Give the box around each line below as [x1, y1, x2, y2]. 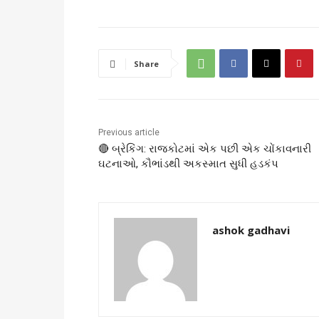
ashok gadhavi [212, 223, 290, 238]
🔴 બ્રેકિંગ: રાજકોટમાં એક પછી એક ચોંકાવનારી [98, 142, 311, 156]
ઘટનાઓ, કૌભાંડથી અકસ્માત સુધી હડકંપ [98, 157, 278, 171]
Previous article [98, 127, 159, 138]
